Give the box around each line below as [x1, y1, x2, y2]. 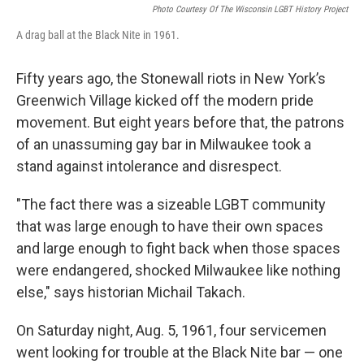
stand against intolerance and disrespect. [16, 157, 282, 175]
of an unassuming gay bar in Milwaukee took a [16, 135, 311, 153]
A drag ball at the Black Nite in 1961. [16, 28, 180, 41]
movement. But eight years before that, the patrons [16, 113, 344, 131]
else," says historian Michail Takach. [16, 283, 245, 301]
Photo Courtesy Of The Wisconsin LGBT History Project [152, 3, 348, 15]
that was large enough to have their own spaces [16, 217, 323, 235]
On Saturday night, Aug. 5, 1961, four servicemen [16, 321, 327, 339]
